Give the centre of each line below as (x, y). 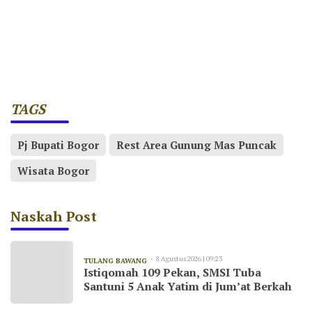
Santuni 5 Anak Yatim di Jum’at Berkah (188, 287)
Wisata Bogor (53, 171)
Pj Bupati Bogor (58, 145)
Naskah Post (54, 217)
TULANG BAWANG (115, 261)
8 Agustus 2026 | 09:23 (189, 259)
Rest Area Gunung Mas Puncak (196, 145)
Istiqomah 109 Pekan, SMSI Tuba (172, 273)
